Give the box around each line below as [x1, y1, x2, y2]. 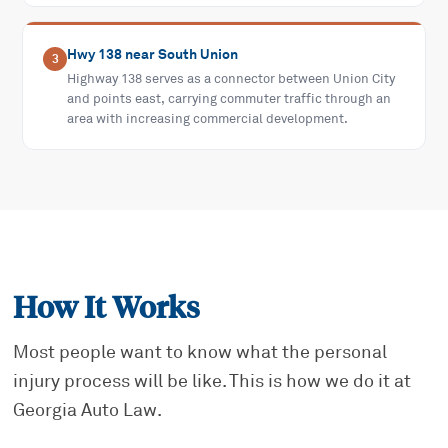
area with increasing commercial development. [67, 111, 349, 128]
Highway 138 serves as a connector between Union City [67, 71, 396, 88]
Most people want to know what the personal [13, 341, 388, 364]
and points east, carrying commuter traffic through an [67, 91, 392, 108]
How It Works [13, 289, 201, 327]
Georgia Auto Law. [13, 399, 163, 422]
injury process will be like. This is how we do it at [13, 370, 412, 393]
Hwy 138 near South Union [67, 45, 239, 64]
